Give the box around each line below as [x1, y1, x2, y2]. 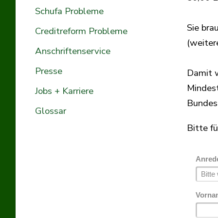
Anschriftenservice [35, 44, 110, 57]
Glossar [35, 104, 66, 117]
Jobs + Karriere [35, 84, 93, 97]
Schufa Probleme [35, 4, 104, 18]
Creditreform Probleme [35, 24, 127, 37]
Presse [35, 64, 62, 77]
